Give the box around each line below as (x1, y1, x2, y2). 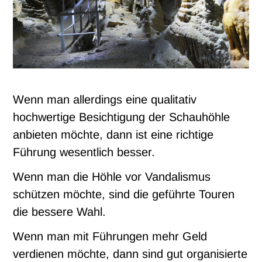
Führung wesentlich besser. (13, 146, 156, 159)
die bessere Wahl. (13, 205, 106, 219)
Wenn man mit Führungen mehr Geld (13, 230, 208, 243)
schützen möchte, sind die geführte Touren (13, 188, 235, 201)
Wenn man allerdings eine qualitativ (13, 93, 197, 106)
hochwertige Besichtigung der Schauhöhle (13, 111, 230, 124)
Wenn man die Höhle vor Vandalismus (13, 170, 211, 184)
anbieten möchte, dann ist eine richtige (13, 128, 214, 142)
